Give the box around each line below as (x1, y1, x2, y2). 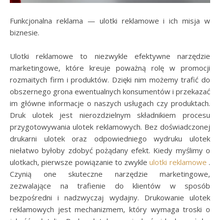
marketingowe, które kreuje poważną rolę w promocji (10, 63, 210, 73)
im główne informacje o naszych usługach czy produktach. (10, 98, 210, 108)
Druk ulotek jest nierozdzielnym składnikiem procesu (10, 110, 210, 120)
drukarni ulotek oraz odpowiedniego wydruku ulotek (10, 134, 210, 143)
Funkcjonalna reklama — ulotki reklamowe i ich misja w (10, 16, 210, 26)
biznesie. (10, 27, 39, 37)
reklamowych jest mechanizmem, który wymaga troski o (10, 204, 210, 214)
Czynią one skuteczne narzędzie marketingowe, (10, 169, 210, 179)
